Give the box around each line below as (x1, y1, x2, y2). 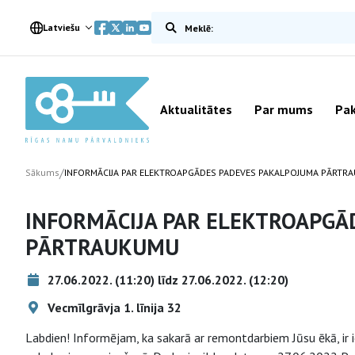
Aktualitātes (160, 101, 232, 117)
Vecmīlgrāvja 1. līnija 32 (44, 300, 181, 315)
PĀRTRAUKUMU (25, 232, 179, 261)
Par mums (254, 101, 313, 117)
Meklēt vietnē (150, 13, 225, 29)
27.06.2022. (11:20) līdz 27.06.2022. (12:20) (44, 272, 288, 288)
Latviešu (42, 21, 80, 33)
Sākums (25, 166, 59, 178)
